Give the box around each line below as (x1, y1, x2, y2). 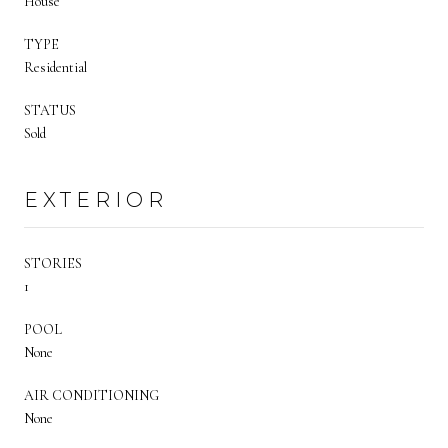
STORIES (24, 254, 82, 272)
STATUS (24, 101, 76, 119)
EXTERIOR (24, 187, 168, 212)
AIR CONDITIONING (24, 386, 159, 404)
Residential (24, 58, 87, 76)
